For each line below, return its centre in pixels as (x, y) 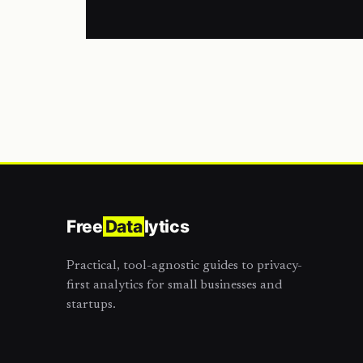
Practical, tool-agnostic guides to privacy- (184, 266)
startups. (91, 305)
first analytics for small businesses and (174, 285)
